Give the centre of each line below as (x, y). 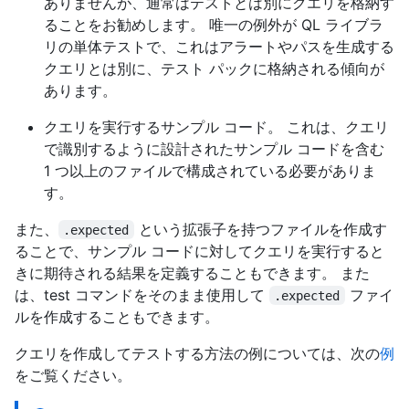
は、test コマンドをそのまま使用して (142, 294)
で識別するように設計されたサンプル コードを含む (214, 148)
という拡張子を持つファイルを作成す (260, 229)
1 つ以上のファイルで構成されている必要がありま (210, 170)
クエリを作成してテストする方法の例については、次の (197, 353)
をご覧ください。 (73, 375)
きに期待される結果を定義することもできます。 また (192, 273)
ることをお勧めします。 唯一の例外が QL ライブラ (214, 24)
